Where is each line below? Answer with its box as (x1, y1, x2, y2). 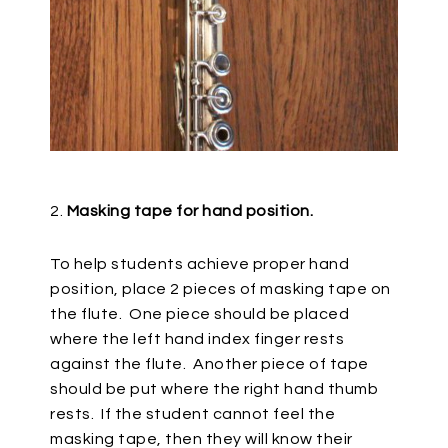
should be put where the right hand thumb (50, 380, 378, 397)
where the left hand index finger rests (50, 330, 344, 347)
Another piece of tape (193, 355, 369, 372)
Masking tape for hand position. (66, 202, 317, 219)
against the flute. (50, 355, 186, 372)
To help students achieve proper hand (50, 255, 349, 272)
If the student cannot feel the (101, 405, 335, 422)
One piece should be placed (129, 305, 349, 322)
